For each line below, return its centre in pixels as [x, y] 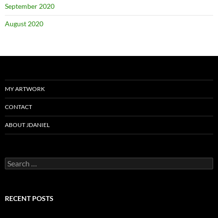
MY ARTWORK [25, 89]
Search [15, 161]
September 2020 [30, 6]
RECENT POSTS [29, 198]
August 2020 [24, 24]
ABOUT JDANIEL [27, 125]
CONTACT [18, 107]
